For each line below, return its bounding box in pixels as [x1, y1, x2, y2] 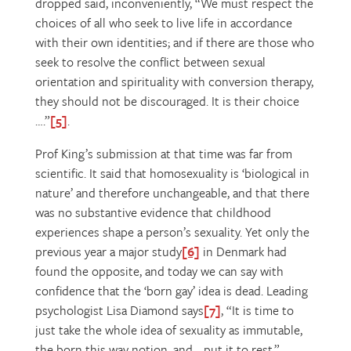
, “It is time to [220, 301, 294, 320]
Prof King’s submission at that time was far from [34, 144, 292, 163]
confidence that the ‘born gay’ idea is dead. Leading [34, 281, 308, 300]
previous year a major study [34, 242, 182, 261]
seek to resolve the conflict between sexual [34, 52, 266, 71]
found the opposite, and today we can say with [34, 262, 284, 280]
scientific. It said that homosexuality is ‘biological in [34, 164, 309, 183]
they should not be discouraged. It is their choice [34, 92, 299, 110]
